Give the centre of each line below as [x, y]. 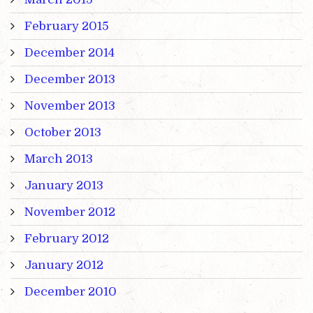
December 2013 [70, 79]
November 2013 [70, 105]
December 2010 [71, 291]
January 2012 [64, 265]
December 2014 [70, 52]
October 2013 [63, 132]
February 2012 [67, 238]
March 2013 [59, 159]
